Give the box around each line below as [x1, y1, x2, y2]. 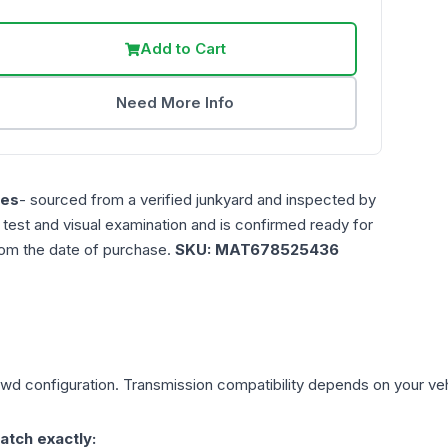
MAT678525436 [215, 240, 339, 260]
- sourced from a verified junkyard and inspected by [19, 190, 376, 210]
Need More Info [116, 93, 235, 113]
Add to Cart [139, 39, 226, 59]
